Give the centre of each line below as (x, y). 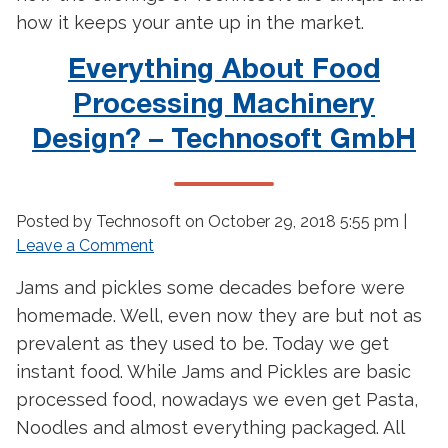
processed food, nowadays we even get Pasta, (217, 399)
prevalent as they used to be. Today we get (202, 343)
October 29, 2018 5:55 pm (303, 221)
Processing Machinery (224, 105)
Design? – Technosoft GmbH (224, 140)
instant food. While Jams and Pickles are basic (213, 371)
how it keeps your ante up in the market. (190, 22)
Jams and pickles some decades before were (210, 287)
